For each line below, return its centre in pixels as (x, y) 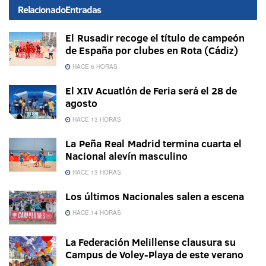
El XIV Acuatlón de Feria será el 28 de (151, 91)
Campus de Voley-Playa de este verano (154, 255)
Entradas (83, 10)
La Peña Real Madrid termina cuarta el (153, 144)
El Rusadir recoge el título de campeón (155, 38)
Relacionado (42, 10)
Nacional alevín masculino (126, 156)
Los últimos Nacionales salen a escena (155, 197)
